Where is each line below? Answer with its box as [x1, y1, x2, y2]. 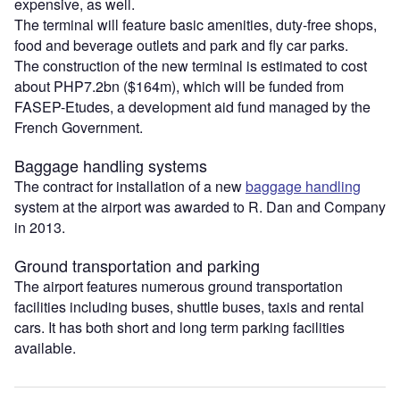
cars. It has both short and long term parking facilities [14, 316, 345, 337]
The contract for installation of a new [14, 175, 246, 196]
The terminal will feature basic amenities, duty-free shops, [14, 13, 377, 35]
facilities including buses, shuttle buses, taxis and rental [14, 296, 364, 317]
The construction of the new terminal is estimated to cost [14, 54, 367, 76]
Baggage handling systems [14, 153, 207, 177]
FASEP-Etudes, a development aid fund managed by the [14, 96, 371, 117]
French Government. [14, 116, 143, 137]
